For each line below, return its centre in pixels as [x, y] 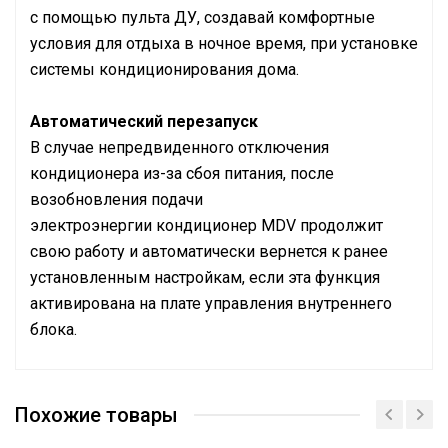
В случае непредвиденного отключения [179, 147]
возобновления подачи [116, 199]
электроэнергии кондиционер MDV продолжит [206, 225]
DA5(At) [333, 435]
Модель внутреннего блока [137, 411]
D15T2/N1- [346, 411]
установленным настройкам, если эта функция [205, 277]
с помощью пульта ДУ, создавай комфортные [202, 17]
